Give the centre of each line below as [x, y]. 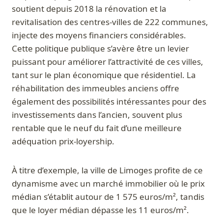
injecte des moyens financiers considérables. [99, 35]
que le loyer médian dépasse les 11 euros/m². [100, 210]
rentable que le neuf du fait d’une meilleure [97, 128]
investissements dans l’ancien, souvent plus [97, 115]
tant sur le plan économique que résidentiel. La [104, 75]
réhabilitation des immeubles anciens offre [96, 88]
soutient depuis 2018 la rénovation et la [89, 9]
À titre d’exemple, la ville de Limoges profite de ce [107, 170]
